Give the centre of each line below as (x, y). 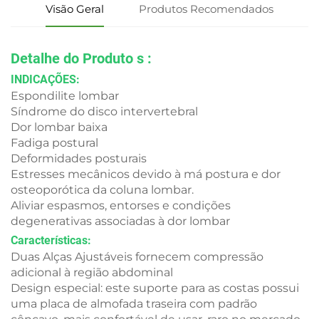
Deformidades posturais (79, 159)
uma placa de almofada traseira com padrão (134, 304)
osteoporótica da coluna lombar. (102, 190)
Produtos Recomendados (206, 9)
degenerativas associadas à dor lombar (120, 221)
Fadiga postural (54, 143)
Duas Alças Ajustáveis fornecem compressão (137, 257)
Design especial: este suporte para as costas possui (155, 288)
